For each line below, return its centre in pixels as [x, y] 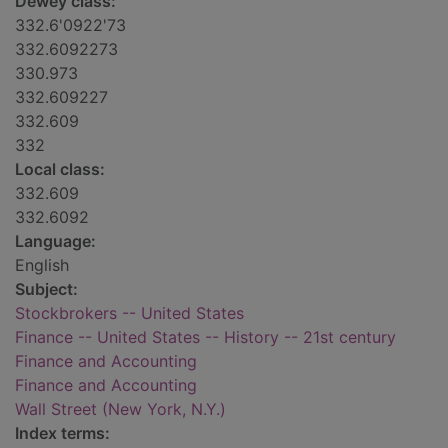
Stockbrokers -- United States [129, 313]
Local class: [60, 169]
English [42, 265]
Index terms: [62, 433]
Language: [55, 241]
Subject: [46, 289]
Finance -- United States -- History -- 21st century [205, 337]
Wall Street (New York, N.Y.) [120, 409]
